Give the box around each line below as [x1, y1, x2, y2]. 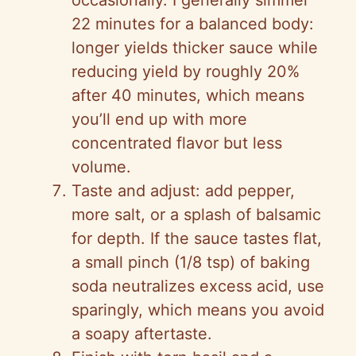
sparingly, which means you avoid [72, 300, 324, 320]
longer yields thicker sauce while [72, 38, 318, 58]
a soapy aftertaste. [72, 324, 212, 344]
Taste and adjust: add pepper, [72, 181, 295, 201]
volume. [72, 157, 131, 177]
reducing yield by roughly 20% [72, 62, 300, 82]
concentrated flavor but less [72, 133, 282, 153]
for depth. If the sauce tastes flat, [72, 229, 322, 249]
